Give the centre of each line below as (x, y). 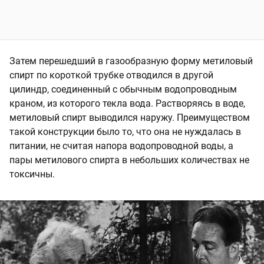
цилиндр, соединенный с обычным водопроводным (123, 89)
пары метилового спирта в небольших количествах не (129, 160)
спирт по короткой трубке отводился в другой (111, 75)
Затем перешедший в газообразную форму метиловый (131, 61)
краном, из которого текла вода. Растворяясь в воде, (127, 103)
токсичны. (32, 174)
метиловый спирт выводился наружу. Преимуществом (130, 117)
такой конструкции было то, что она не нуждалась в (125, 131)
